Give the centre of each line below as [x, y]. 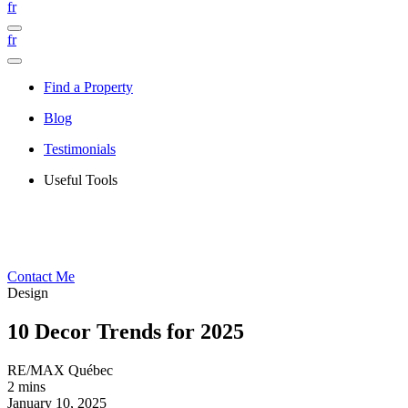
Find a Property [88, 87]
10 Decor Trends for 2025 [126, 331]
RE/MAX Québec [60, 370]
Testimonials [80, 149]
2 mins [26, 386]
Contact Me [41, 276]
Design [28, 293]
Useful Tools [81, 180]
